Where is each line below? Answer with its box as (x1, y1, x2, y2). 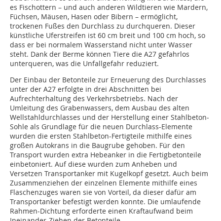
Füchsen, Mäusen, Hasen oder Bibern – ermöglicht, (10, 12, 178, 22)
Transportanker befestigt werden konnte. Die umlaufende (10, 197, 201, 207)
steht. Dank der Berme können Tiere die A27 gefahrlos (10, 49, 189, 59)
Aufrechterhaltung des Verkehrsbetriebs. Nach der (10, 94, 178, 104)
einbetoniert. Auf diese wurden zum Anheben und (10, 159, 177, 169)
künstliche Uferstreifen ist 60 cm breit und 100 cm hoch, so (10, 31, 205, 40)
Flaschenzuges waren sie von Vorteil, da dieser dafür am (10, 187, 196, 197)
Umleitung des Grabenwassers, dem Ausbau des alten (10, 103, 189, 113)
